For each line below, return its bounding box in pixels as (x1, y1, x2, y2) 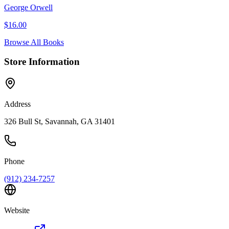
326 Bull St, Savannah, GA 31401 (4, 117, 115, 126)
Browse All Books (4, 37, 64, 47)
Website (4, 205, 30, 215)
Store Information (4, 56, 80, 67)
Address (4, 99, 31, 108)
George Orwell (4, 3, 53, 12)
